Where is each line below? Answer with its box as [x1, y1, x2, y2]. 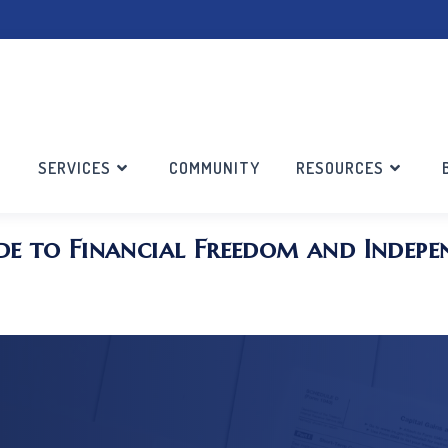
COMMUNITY [169, 158, 260, 178]
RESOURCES [296, 158, 384, 178]
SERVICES [38, 158, 111, 178]
